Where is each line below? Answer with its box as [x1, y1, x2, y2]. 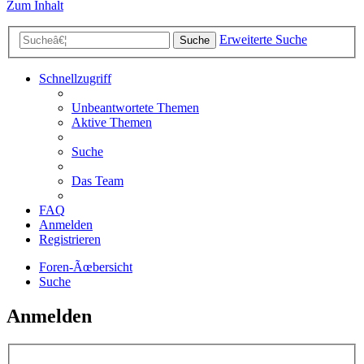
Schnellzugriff [39, 71, 111, 86]
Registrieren [39, 232, 101, 247]
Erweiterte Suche [219, 32, 307, 47]
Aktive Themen [71, 115, 152, 130]
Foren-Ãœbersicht [39, 260, 132, 275]
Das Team [71, 174, 123, 188]
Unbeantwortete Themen [71, 101, 199, 115]
